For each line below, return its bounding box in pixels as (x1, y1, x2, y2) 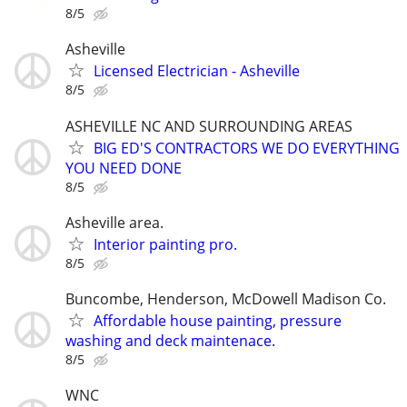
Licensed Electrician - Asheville (94, 61, 300, 82)
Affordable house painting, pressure (94, 310, 342, 331)
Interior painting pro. (94, 233, 237, 254)
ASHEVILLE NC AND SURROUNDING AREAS (65, 115, 352, 136)
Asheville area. (65, 212, 164, 233)
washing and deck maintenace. (65, 330, 275, 351)
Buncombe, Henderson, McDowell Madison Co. (65, 288, 386, 309)
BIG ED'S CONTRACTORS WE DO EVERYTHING (94, 137, 400, 158)
